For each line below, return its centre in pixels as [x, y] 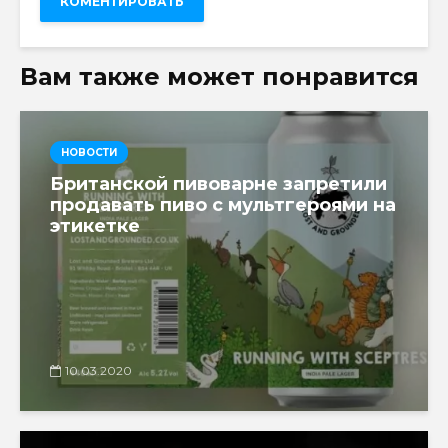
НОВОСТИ [89, 152]
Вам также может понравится [219, 76]
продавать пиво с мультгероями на [223, 204]
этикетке [95, 225]
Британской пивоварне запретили [218, 183]
